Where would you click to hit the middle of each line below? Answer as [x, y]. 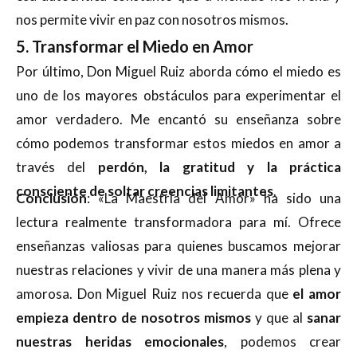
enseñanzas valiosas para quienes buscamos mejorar [178, 245]
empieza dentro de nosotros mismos [133, 317]
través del [57, 167]
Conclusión [51, 198]
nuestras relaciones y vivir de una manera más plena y [178, 269]
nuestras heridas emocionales [120, 341]
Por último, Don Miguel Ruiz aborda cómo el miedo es [178, 71]
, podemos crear [282, 341]
